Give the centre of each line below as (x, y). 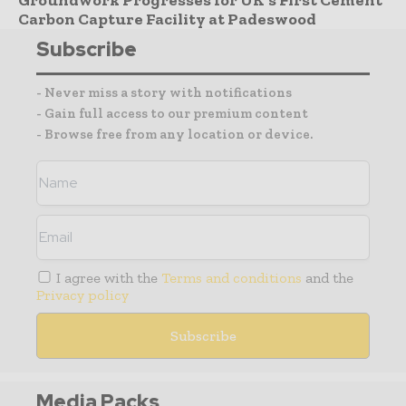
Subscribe (87, 49)
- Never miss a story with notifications (164, 92)
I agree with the (107, 277)
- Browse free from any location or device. (174, 134)
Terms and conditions (232, 277)
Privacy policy (82, 295)
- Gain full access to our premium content (172, 113)
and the (328, 277)
